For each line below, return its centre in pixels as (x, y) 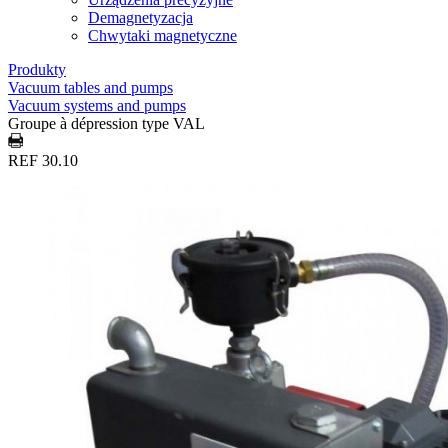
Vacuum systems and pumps (97, 105)
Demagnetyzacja (140, 17)
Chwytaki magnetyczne (162, 35)
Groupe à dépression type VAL (106, 123)
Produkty (37, 69)
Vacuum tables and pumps (90, 87)
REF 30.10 (43, 160)
